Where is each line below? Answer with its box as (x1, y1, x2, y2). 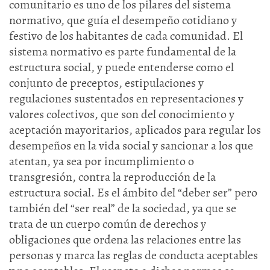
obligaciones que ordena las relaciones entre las (9, 231, 241, 248)
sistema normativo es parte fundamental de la (9, 43, 236, 60)
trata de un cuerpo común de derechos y (9, 216, 206, 232)
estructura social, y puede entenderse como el (9, 59, 234, 75)
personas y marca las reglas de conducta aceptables (9, 247, 258, 263)
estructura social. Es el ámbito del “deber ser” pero (9, 184, 257, 201)
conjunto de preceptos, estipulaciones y (9, 75, 204, 91)
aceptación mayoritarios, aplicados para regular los (9, 122, 261, 138)
